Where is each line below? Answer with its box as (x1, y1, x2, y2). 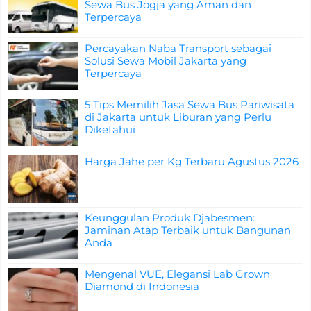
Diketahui (85, 123, 136, 137)
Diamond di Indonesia (85, 279, 200, 293)
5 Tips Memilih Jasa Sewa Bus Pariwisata (85, 98, 295, 112)
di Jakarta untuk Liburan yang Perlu (85, 110, 272, 124)
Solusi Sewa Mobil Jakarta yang (85, 54, 247, 68)
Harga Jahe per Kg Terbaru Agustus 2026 (85, 154, 299, 168)
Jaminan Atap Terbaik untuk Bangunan (85, 223, 292, 237)
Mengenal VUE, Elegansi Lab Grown (85, 267, 271, 280)
